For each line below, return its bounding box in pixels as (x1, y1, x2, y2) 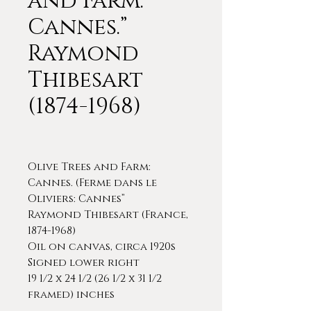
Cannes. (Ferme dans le (28, 176, 157, 190)
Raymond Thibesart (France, (28, 208, 188, 222)
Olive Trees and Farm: (28, 160, 151, 174)
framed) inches (28, 287, 115, 302)
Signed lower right (28, 255, 140, 270)
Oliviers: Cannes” (28, 192, 125, 206)
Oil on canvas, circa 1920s (28, 239, 176, 254)
